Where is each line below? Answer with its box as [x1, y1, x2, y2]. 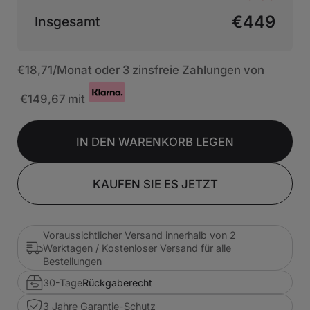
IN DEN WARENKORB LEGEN [76, 134, 234, 149]
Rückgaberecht [82, 276, 152, 289]
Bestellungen [42, 255, 102, 267]
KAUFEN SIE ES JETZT [92, 176, 218, 191]
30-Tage [42, 276, 82, 289]
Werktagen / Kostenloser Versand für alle [42, 241, 231, 254]
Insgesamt [35, 12, 101, 30]
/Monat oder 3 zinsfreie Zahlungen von [53, 63, 265, 77]
